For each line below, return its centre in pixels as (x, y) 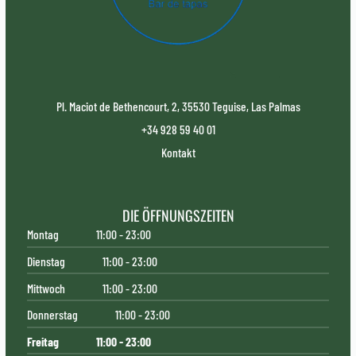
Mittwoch (46, 288)
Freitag (43, 341)
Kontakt (178, 152)
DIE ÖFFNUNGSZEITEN (178, 215)
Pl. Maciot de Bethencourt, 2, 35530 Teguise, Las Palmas (178, 106)
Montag (43, 234)
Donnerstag (52, 315)
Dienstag (46, 261)
